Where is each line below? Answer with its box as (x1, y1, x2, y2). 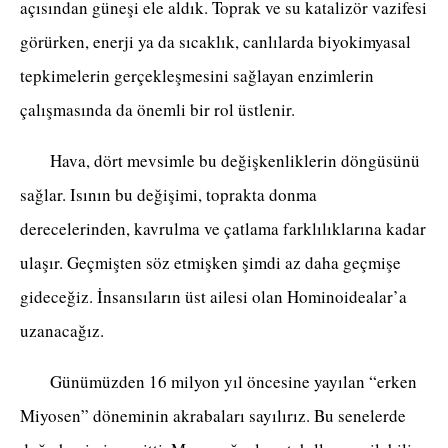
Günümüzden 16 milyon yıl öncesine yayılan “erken (20, 370, 417, 394)
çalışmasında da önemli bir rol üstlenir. (20, 98, 301, 122)
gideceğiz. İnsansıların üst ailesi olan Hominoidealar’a (20, 285, 407, 309)
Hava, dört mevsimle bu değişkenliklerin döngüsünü (20, 149, 420, 173)
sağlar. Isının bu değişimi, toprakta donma (20, 183, 317, 207)
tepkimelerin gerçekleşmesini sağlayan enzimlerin (20, 64, 374, 88)
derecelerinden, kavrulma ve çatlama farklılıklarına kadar (20, 217, 426, 241)
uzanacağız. (20, 319, 134, 343)
